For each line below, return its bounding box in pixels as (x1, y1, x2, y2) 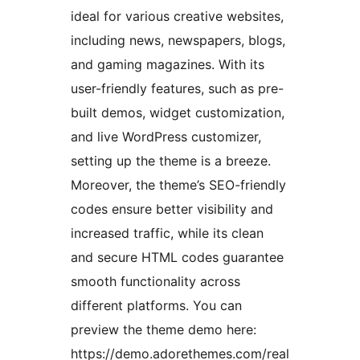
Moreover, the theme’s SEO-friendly (71, 177, 286, 194)
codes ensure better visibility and (71, 201, 273, 218)
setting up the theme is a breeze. (71, 153, 271, 170)
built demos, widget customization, (71, 104, 284, 121)
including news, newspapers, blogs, (71, 32, 285, 49)
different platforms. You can (71, 297, 242, 314)
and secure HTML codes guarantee (71, 249, 284, 266)
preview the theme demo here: (71, 321, 256, 338)
